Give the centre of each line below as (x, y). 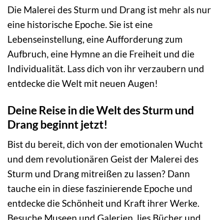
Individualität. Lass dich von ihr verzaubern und (106, 68)
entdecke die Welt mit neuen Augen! (83, 83)
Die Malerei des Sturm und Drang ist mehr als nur (109, 9)
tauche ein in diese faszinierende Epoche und (100, 189)
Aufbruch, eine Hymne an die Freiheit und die (101, 54)
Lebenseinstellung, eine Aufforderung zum (95, 39)
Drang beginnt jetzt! (57, 124)
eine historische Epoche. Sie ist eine (80, 24)
